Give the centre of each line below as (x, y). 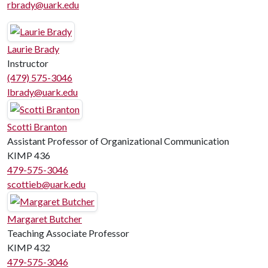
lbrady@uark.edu (42, 92)
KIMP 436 (29, 155)
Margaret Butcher (45, 219)
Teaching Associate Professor (68, 233)
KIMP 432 (29, 247)
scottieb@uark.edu (46, 184)
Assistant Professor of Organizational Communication (118, 141)
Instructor (28, 63)
